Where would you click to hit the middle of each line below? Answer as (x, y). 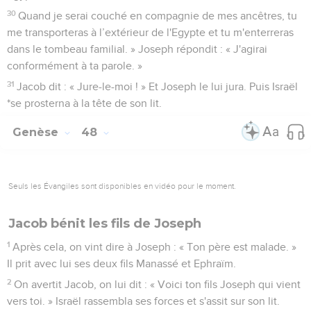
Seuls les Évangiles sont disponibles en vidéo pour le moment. (122, 186)
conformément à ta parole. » (75, 66)
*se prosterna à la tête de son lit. (84, 103)
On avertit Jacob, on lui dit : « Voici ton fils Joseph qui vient (158, 284)
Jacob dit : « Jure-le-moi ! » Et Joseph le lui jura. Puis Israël (158, 86)
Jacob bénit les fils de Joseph (105, 223)
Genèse (37, 132)
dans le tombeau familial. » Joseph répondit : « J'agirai (137, 49)
